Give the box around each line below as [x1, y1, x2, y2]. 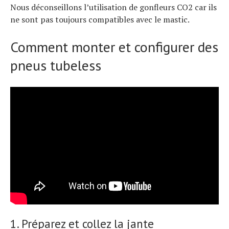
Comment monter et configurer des [10, 37, 218, 56]
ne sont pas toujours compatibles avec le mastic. [10, 13, 190, 25]
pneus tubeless [10, 55, 101, 75]
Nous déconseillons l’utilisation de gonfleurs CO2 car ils [10, 1, 217, 13]
